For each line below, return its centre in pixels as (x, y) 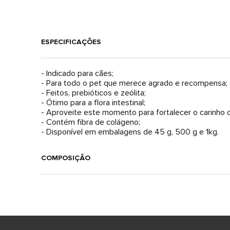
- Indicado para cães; (77, 74)
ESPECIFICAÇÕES (71, 42)
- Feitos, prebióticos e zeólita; (93, 93)
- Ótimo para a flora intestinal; (93, 103)
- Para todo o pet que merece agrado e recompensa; (134, 83)
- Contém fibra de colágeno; (91, 122)
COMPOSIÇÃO (66, 158)
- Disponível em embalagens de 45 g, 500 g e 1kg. (130, 132)
